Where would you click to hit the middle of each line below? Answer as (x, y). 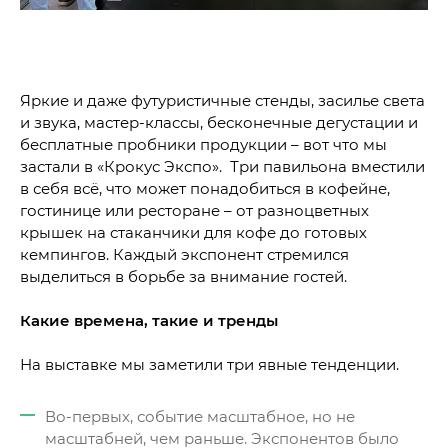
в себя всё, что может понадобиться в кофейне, (205, 188)
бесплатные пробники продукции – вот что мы (203, 144)
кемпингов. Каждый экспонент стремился (184, 254)
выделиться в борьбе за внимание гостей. (183, 276)
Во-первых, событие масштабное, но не (200, 416)
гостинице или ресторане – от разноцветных (194, 210)
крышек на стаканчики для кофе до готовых (193, 232)
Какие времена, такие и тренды (149, 320)
